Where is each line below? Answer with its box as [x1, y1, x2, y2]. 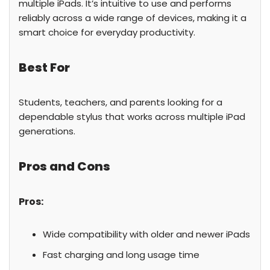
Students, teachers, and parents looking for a [19, 96, 222, 108]
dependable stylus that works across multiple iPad [19, 110, 245, 123]
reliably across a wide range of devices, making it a [19, 11, 246, 24]
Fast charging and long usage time [43, 248, 199, 261]
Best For [19, 59, 70, 76]
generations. [19, 125, 75, 137]
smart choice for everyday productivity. [19, 26, 195, 39]
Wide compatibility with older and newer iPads [43, 228, 250, 240]
